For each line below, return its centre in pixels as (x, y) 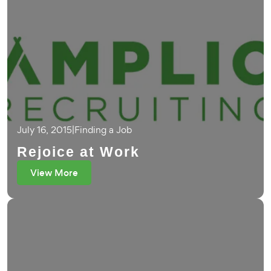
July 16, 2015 (44, 130)
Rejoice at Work (78, 152)
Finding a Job (103, 130)
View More (54, 173)
